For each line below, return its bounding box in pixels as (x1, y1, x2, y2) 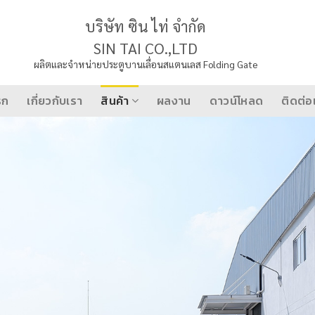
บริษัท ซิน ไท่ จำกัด (85, 16, 206, 37)
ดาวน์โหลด (209, 92, 264, 109)
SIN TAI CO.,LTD (94, 38, 198, 58)
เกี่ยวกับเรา (27, 92, 83, 109)
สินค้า (101, 92, 129, 109)
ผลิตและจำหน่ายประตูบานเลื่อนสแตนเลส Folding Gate (34, 57, 257, 70)
